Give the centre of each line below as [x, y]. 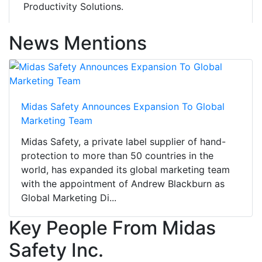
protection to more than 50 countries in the [117, 156]
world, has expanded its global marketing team [125, 170]
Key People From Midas [112, 228]
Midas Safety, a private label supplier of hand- [123, 142]
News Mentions [78, 43]
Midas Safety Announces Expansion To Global [123, 107]
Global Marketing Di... [69, 198]
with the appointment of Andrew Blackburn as [123, 184]
